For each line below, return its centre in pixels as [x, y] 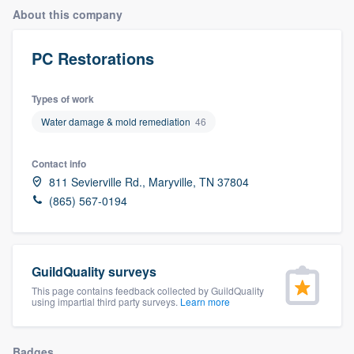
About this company [68, 14]
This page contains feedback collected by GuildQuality [148, 290]
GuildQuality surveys [94, 271]
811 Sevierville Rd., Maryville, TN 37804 [149, 181]
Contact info [59, 163]
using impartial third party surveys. [106, 301]
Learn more [205, 301]
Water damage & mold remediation [116, 121]
